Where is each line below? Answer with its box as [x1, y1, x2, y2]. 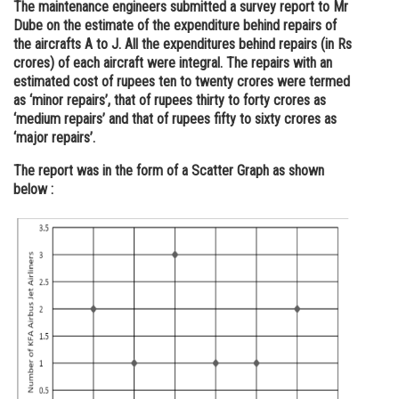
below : [13, 181, 53, 198]
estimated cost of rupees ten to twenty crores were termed [13, 73, 350, 90]
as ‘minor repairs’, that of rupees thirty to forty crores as [13, 92, 326, 109]
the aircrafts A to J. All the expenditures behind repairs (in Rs [13, 36, 352, 53]
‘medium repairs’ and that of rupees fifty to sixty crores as [13, 110, 337, 127]
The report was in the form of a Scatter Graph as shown [13, 162, 324, 179]
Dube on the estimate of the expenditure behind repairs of [13, 17, 337, 34]
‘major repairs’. [13, 129, 95, 146]
